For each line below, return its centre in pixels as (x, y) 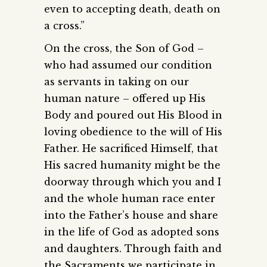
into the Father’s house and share (131, 215)
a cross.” (64, 26)
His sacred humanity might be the (132, 165)
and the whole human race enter (130, 199)
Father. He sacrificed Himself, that (131, 149)
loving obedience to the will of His (133, 132)
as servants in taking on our (117, 82)
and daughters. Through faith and (133, 249)
